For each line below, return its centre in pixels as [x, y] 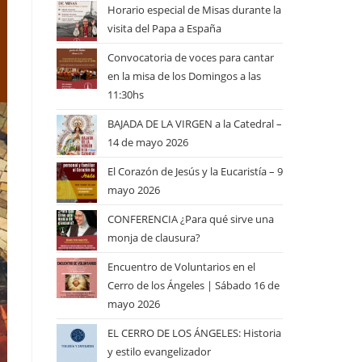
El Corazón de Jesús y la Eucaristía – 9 [195, 171]
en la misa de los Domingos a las [184, 76]
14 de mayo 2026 [148, 142]
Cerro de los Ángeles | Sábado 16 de [194, 285]
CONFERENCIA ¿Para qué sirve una [191, 219]
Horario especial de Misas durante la [194, 10]
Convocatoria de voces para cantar [191, 57]
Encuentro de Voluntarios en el [181, 267]
